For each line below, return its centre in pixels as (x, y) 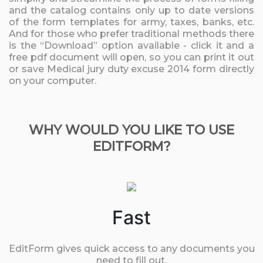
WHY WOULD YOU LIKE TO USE (131, 130)
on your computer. (53, 81)
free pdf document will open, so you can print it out (131, 57)
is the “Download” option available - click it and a (131, 45)
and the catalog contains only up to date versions (131, 10)
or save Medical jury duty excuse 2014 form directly (131, 69)
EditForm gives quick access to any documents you (131, 249)
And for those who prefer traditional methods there (131, 34)
